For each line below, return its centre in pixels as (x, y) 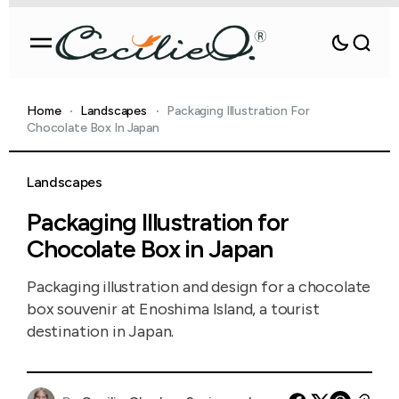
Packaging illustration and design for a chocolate (199, 287)
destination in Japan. (101, 331)
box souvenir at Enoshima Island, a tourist (173, 309)
